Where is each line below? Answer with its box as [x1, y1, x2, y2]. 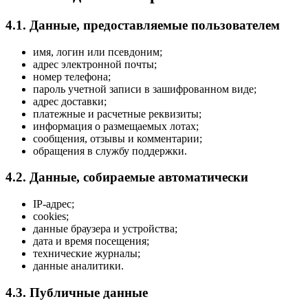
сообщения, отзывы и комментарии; [33, 132, 202, 144]
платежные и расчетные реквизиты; [33, 107, 201, 120]
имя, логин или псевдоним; [33, 45, 162, 58]
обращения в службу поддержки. [33, 144, 187, 157]
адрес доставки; [33, 95, 107, 107]
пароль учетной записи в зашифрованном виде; [33, 82, 256, 95]
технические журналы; [33, 247, 140, 259]
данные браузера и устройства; [33, 222, 177, 234]
